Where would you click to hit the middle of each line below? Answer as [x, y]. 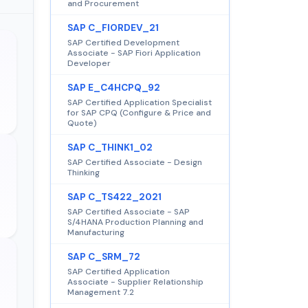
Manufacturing [96, 232]
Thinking [84, 172]
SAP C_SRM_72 [104, 256]
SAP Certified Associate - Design [135, 162]
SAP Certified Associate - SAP [129, 211]
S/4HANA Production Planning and [135, 222]
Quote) [82, 123]
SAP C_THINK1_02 [110, 147]
